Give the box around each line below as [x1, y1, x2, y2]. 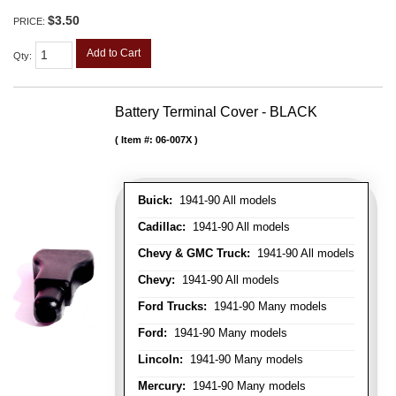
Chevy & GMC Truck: [138, 246, 250, 260]
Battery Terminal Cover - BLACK [115, 103, 317, 119]
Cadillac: [138, 219, 186, 233]
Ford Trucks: [138, 299, 207, 313]
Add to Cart [87, 46, 141, 59]
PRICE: [13, 15, 48, 27]
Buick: [138, 193, 172, 207]
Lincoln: [138, 352, 183, 366]
